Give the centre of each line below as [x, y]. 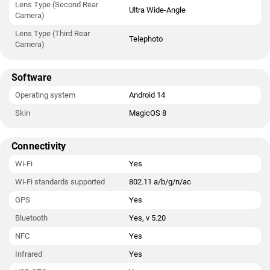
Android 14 [147, 95]
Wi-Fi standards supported [60, 182]
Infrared [29, 254]
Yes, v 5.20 [147, 218]
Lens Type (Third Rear [52, 33]
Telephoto [146, 39]
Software [32, 77]
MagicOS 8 [148, 113]
